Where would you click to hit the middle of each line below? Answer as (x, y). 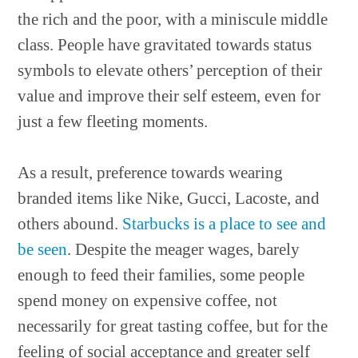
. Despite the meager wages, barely (184, 249)
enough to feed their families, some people (161, 275)
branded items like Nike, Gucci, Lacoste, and (169, 198)
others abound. (70, 224)
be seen (43, 249)
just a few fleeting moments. (113, 121)
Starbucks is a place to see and (225, 224)
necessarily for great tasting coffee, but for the (173, 326)
